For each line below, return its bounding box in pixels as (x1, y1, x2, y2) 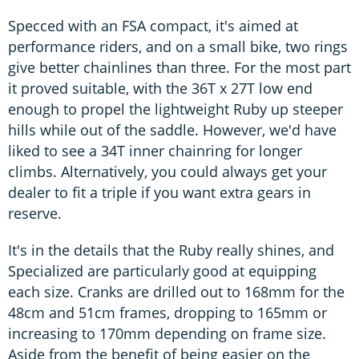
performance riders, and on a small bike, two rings (8, 36, 348, 56)
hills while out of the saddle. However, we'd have (8, 119, 337, 139)
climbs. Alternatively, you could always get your (8, 161, 327, 181)
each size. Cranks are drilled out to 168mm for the (8, 281, 345, 301)
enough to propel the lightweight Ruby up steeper (8, 99, 343, 119)
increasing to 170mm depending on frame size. (8, 323, 326, 343)
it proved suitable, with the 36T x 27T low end (8, 78, 313, 98)
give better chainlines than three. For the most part (8, 57, 351, 77)
